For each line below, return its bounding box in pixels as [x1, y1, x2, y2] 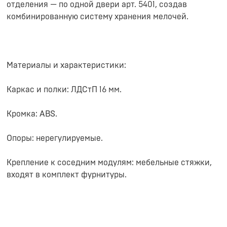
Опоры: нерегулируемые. [7, 134, 103, 142]
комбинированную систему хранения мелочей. [7, 13, 188, 21]
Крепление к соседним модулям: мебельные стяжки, [7, 159, 212, 167]
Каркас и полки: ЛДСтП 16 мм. [7, 86, 122, 94]
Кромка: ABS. [7, 110, 57, 118]
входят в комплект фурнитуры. [7, 171, 127, 179]
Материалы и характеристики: [7, 61, 126, 69]
